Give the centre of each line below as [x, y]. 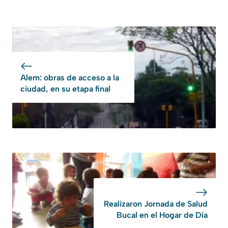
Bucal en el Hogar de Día [162, 215]
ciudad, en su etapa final [65, 89]
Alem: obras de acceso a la [70, 78]
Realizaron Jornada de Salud [156, 204]
